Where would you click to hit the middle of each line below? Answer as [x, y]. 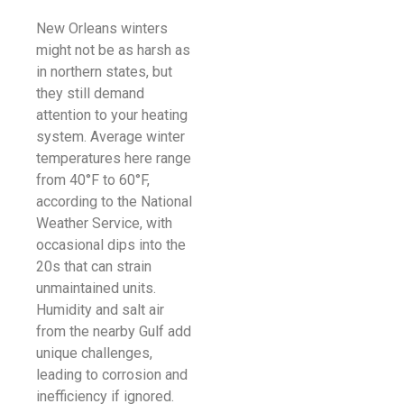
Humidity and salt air [100, 310]
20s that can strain [94, 267]
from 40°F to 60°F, [93, 180]
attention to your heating [112, 115]
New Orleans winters [102, 29]
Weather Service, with [104, 224]
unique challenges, [94, 353]
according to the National [114, 202]
